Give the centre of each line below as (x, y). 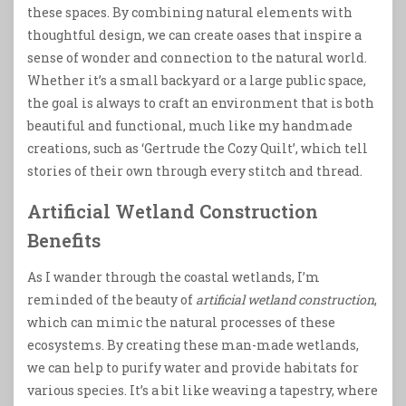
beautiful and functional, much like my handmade (190, 126)
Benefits (64, 241)
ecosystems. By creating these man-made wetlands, (193, 344)
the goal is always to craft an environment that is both (201, 103)
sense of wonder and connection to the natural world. (197, 58)
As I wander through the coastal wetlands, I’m (174, 276)
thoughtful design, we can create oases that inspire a (194, 35)
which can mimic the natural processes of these (181, 322)
